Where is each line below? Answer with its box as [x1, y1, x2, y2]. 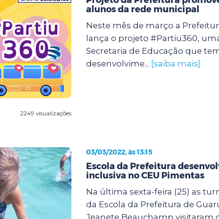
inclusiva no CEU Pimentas [86, 170, 204, 181]
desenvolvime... [86, 58, 151, 68]
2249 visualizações [20, 109, 71, 117]
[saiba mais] [151, 58, 200, 68]
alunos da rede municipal [86, 3, 199, 15]
